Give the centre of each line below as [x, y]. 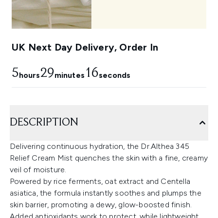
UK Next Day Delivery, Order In [85, 47]
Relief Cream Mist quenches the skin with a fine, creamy [109, 158]
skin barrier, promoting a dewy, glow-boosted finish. [101, 205]
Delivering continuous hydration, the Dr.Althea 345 [100, 146]
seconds [115, 75]
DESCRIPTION [44, 123]
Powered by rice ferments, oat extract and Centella [100, 182]
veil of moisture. [38, 170]
